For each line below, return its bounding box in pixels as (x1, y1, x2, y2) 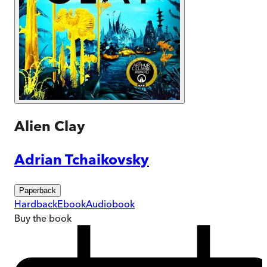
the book (30, 212, 72, 224)
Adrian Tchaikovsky (14, 150, 149, 168)
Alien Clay (14, 117, 85, 135)
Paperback (19, 185, 56, 195)
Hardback (14, 197, 57, 210)
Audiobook (86, 197, 135, 210)
